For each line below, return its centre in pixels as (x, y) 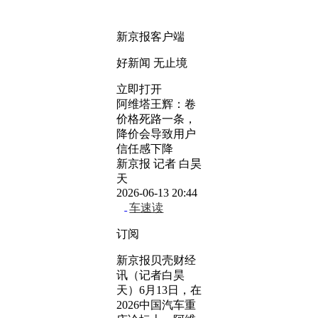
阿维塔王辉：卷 (156, 104)
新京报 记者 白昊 (159, 164)
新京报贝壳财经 (156, 260)
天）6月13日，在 (159, 290)
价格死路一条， (156, 119)
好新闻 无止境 (152, 63)
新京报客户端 (150, 37)
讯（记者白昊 (150, 275)
